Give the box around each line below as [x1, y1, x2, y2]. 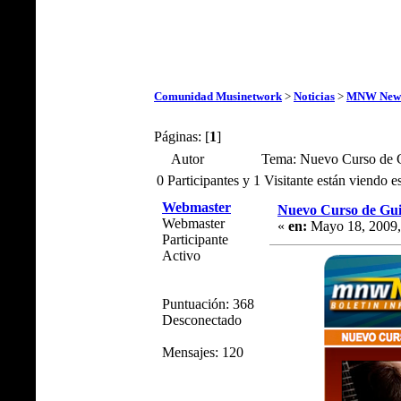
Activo [162, 247, 200, 263]
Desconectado [162, 311, 242, 328]
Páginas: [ [154, 128, 209, 144]
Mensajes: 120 [162, 344, 243, 360]
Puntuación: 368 [162, 295, 254, 311]
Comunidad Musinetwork [154, 89, 282, 103]
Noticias [294, 89, 335, 103]
